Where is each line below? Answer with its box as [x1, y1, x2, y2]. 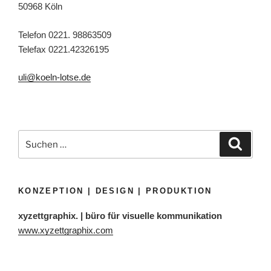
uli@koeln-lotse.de [18, 72, 91, 83]
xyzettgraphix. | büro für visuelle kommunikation [18, 210, 222, 221]
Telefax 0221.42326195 [18, 44, 109, 54]
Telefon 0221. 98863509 [18, 29, 111, 40]
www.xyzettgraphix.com [18, 224, 113, 235]
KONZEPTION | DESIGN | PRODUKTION [18, 186, 212, 196]
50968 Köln [18, 1, 62, 12]
